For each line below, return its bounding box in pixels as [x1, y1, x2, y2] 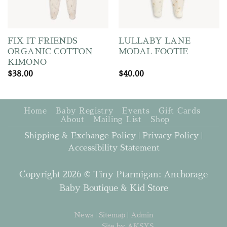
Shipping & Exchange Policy [24, 132, 136, 140]
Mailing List [93, 116, 142, 124]
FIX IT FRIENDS [7, 36, 78, 46]
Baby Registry [56, 107, 113, 115]
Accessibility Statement [67, 144, 160, 153]
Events [122, 107, 150, 115]
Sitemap [98, 211, 125, 218]
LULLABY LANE [118, 36, 191, 46]
